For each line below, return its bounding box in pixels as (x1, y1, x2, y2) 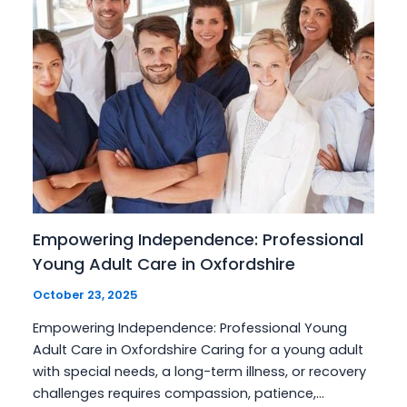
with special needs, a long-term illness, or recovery (33, 362, 367, 382)
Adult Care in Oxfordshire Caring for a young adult (33, 341, 364, 360)
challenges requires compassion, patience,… (33, 384, 325, 403)
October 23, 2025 (33, 286, 139, 303)
